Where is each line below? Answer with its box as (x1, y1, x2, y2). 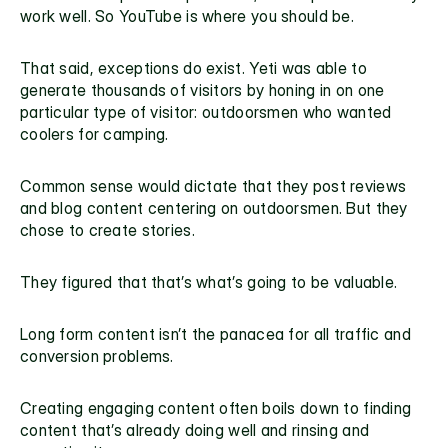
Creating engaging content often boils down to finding (20, 398, 412, 419)
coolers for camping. (20, 124, 169, 145)
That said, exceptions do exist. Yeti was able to (20, 58, 367, 79)
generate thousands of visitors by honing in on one (20, 80, 385, 101)
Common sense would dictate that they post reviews (20, 176, 407, 197)
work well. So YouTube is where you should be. (20, 6, 354, 27)
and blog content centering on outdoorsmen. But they (20, 198, 408, 219)
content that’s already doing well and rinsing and (20, 420, 370, 441)
